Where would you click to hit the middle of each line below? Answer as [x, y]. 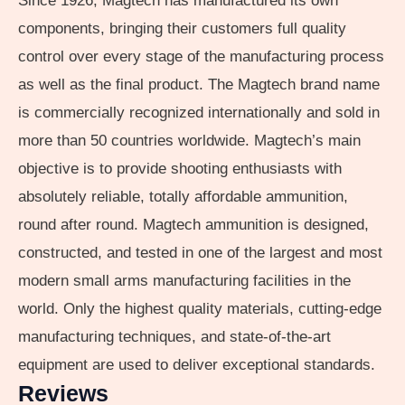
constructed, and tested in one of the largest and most [200, 253]
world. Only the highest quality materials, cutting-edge [200, 309]
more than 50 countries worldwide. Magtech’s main [189, 141]
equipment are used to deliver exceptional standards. [197, 365]
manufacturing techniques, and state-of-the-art [174, 337]
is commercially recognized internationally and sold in [199, 113]
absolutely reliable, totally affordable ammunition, [183, 197]
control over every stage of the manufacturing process [201, 57]
